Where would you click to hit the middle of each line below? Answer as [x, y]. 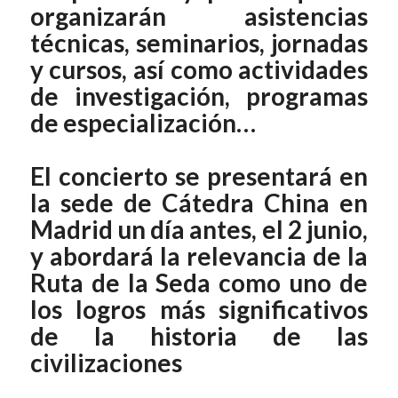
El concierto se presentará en [199, 176]
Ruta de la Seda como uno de [199, 283]
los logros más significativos [199, 310]
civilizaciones [106, 363]
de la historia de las [199, 336]
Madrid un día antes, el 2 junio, [199, 230]
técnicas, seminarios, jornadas [199, 43]
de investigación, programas [199, 96]
